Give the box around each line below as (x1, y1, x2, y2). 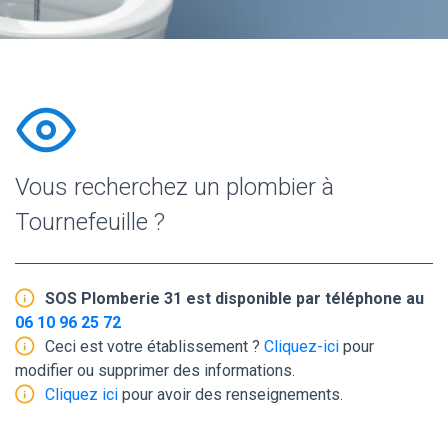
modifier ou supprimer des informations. (15, 360, 295, 380)
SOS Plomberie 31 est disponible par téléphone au (45, 288, 424, 308)
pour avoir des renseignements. (118, 384, 343, 404)
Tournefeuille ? (15, 207, 165, 236)
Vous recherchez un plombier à (15, 172, 334, 201)
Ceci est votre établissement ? (45, 336, 264, 356)
